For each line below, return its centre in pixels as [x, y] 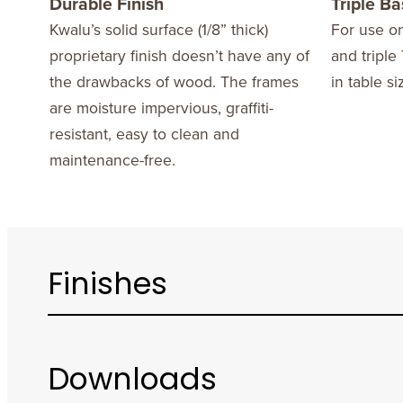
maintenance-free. [112, 160]
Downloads [132, 382]
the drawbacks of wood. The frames [174, 82]
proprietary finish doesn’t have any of [179, 56]
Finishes [107, 286]
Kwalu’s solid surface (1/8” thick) [158, 30]
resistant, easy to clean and [144, 134]
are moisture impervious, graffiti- [161, 108]
